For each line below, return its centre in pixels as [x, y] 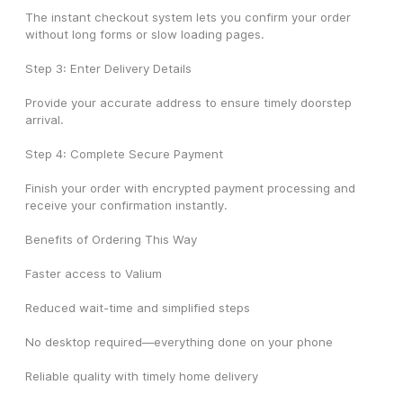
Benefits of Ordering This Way [111, 240]
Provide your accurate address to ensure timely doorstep [188, 103]
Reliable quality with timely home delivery [142, 376]
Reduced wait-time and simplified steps [138, 308]
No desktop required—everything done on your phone [179, 342]
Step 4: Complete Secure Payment [124, 154]
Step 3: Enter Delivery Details [108, 69]
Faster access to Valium [94, 274]
